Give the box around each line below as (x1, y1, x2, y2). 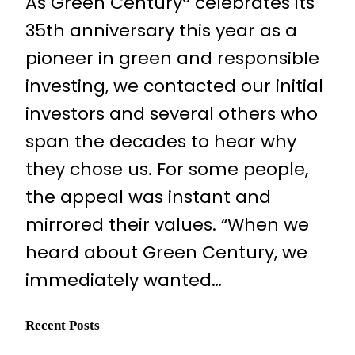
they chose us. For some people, (25, 156, 308, 181)
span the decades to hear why (25, 128, 296, 154)
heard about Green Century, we (25, 239, 307, 265)
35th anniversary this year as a (25, 17, 297, 43)
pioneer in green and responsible (25, 45, 319, 71)
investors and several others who (25, 101, 318, 126)
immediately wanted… (25, 267, 222, 292)
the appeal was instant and (25, 184, 271, 209)
